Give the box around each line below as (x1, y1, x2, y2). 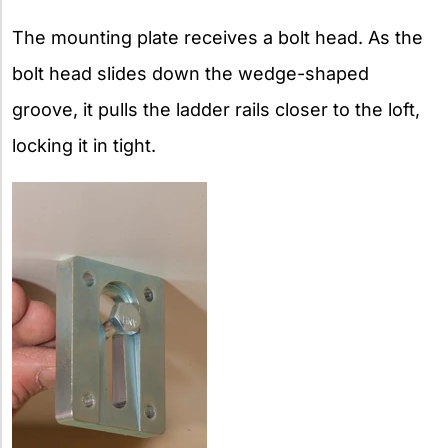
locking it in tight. (12, 134, 156, 156)
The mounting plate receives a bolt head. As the (12, 26, 423, 48)
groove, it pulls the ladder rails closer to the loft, (12, 98, 420, 120)
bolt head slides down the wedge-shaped (12, 62, 369, 84)
